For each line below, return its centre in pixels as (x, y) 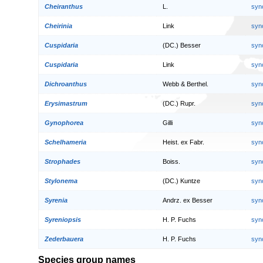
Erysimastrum (66, 104)
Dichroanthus (66, 84)
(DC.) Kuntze (181, 181)
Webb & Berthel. (186, 84)
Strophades (63, 162)
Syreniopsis (63, 220)
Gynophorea (64, 123)
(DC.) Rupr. (179, 104)
